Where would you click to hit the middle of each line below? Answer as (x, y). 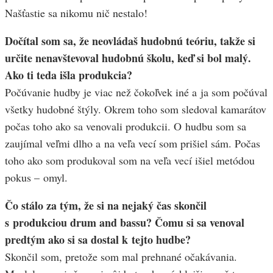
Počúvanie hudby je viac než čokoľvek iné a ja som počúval (136, 92)
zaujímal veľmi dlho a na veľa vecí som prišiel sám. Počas (133, 144)
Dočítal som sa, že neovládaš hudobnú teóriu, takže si (130, 41)
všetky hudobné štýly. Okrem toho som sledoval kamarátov (136, 109)
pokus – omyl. (36, 178)
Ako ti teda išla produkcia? (69, 75)
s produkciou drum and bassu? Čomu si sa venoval (125, 223)
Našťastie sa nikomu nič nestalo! (76, 13)
